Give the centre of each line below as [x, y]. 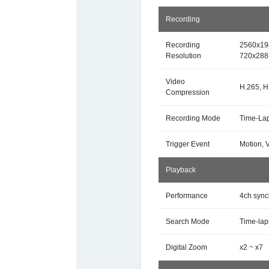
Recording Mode [193, 118]
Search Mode [188, 222]
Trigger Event [188, 144]
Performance [187, 196]
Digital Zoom [187, 247]
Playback [181, 170]
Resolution [184, 56]
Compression [188, 92]
